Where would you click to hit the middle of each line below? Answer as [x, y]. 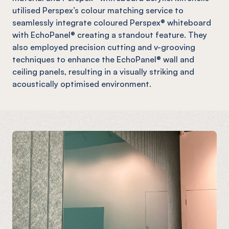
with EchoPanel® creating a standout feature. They [110, 35]
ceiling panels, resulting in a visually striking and [103, 71]
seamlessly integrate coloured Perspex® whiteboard [112, 22]
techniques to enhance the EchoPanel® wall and [103, 59]
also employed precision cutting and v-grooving [104, 47]
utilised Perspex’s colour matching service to [98, 10]
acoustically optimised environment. [82, 84]
